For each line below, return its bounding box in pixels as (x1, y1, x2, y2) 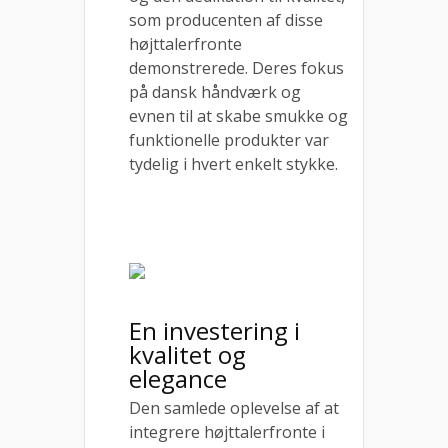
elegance (129, 362, 227, 395)
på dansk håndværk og (129, 81, 301, 103)
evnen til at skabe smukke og (129, 105, 348, 127)
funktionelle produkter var (129, 129, 329, 151)
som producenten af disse (129, 9, 323, 31)
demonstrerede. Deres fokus (129, 57, 344, 79)
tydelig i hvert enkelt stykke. (129, 153, 338, 175)
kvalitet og (129, 338, 246, 371)
